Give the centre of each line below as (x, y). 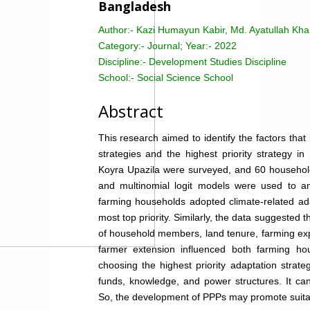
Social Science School (185, 77)
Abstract (130, 111)
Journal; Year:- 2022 (192, 45)
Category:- (122, 45)
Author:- (117, 29)
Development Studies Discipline (217, 61)
